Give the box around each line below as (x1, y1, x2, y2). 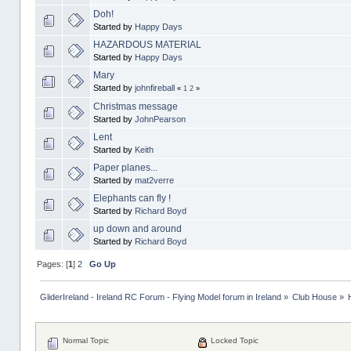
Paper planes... (92, 161, 157, 173)
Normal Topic (60, 336, 109, 346)
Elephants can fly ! (92, 192, 171, 204)
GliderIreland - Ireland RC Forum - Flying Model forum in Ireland (39, 291, 281, 302)
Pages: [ (36, 259, 68, 269)
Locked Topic (208, 336, 259, 346)
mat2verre (134, 175, 174, 185)
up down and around (92, 223, 182, 234)
